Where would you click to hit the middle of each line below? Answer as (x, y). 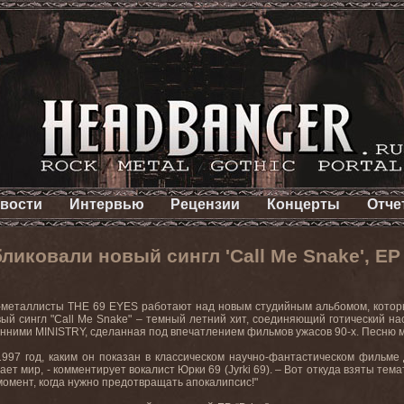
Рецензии (206, 204)
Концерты (304, 204)
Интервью (106, 204)
